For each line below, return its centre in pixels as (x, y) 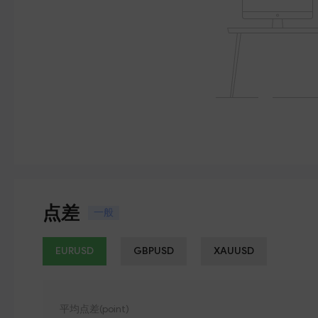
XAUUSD (234, 251)
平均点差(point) (94, 309)
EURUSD (75, 251)
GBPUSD (154, 251)
